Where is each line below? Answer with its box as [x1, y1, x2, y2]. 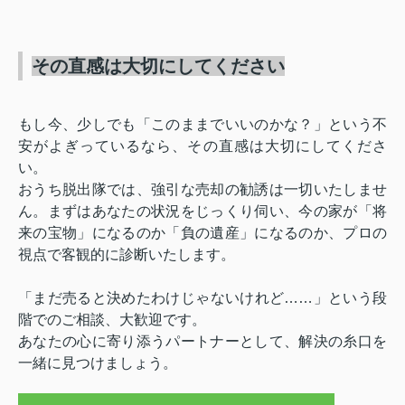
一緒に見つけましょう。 [18, 355, 177, 372]
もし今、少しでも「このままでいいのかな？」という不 [18, 117, 387, 133]
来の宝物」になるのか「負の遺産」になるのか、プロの [18, 225, 387, 241]
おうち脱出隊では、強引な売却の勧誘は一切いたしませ [18, 182, 387, 198]
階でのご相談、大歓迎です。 [18, 312, 206, 328]
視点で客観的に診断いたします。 [18, 247, 235, 263]
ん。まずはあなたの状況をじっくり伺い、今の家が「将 [18, 203, 387, 220]
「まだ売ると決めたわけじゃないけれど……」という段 [18, 290, 387, 306]
